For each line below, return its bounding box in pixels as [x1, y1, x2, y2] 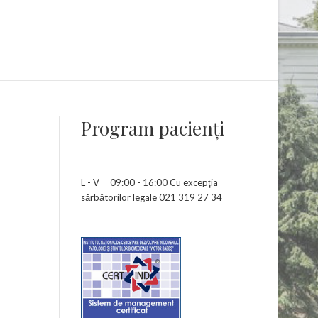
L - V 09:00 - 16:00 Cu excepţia [80, 176, 218, 188]
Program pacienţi [80, 115, 224, 141]
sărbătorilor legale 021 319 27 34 [80, 191, 222, 203]
